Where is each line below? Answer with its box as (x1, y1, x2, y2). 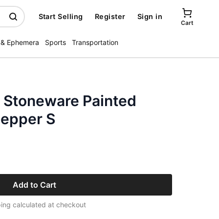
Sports (45, 38, 66, 46)
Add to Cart (12, 180, 56, 190)
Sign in (137, 12, 162, 21)
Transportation (72, 38, 118, 46)
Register (94, 12, 126, 21)
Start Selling (38, 12, 83, 21)
